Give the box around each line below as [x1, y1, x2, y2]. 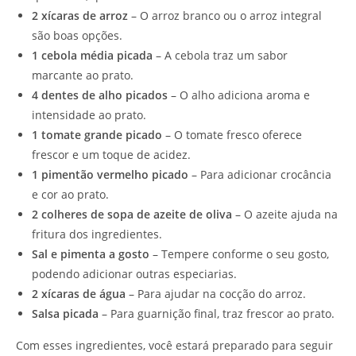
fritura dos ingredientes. [32, 226, 162, 242]
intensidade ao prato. [32, 106, 146, 122]
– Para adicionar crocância [188, 166, 331, 182]
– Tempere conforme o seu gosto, [149, 246, 329, 261]
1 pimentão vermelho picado [32, 166, 188, 182]
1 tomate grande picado [32, 126, 162, 142]
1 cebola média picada [32, 47, 153, 63]
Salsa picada [32, 305, 99, 321]
